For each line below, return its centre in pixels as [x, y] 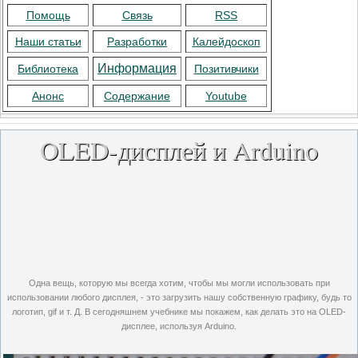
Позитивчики [226, 69]
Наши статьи [48, 42]
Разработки [137, 42]
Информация [137, 68]
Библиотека [48, 69]
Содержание [137, 96]
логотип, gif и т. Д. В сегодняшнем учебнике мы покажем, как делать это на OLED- [179, 312]
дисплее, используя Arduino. [179, 326]
